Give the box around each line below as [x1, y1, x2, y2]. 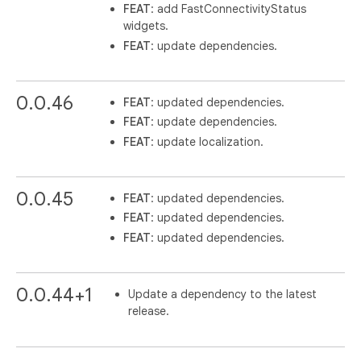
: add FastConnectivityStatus [151, 2, 307, 17]
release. [128, 303, 169, 318]
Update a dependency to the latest [128, 286, 317, 301]
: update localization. [151, 134, 264, 149]
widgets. [123, 19, 169, 34]
